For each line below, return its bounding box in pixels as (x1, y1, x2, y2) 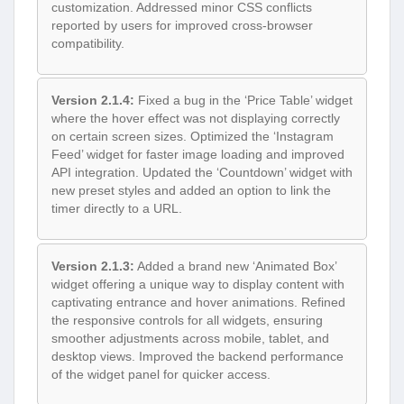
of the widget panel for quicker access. (51, 366, 271, 381)
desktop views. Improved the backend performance (51, 348, 344, 363)
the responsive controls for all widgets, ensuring (51, 312, 323, 327)
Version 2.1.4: (51, 93, 134, 108)
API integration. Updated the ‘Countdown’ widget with (51, 165, 353, 180)
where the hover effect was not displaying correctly (51, 111, 340, 126)
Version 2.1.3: (51, 258, 134, 273)
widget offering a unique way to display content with (51, 276, 344, 291)
